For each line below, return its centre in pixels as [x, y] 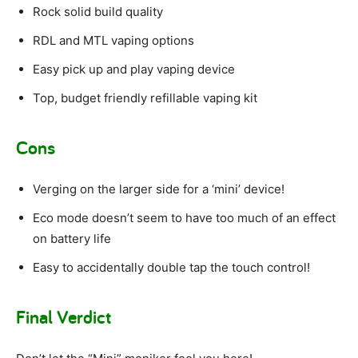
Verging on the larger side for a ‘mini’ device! [159, 189]
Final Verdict [64, 317]
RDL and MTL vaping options [113, 41]
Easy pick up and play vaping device [134, 70]
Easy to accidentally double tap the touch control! [171, 268]
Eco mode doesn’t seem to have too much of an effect [184, 218]
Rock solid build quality [98, 12]
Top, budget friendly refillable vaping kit [145, 98]
